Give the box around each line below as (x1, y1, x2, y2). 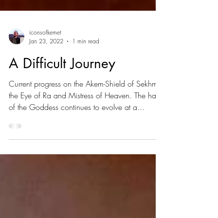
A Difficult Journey (9, 103, 115, 121)
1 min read (72, 86, 99, 94)
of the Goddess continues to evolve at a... (9, 150, 145, 161)
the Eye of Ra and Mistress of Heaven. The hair (9, 139, 160, 149)
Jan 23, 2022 (29, 86, 63, 94)
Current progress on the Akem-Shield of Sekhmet (9, 127, 163, 138)
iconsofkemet (29, 77, 61, 85)
